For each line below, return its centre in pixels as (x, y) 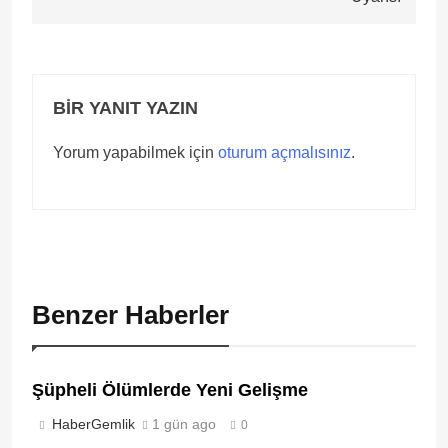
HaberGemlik (93, 423)
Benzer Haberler (130, 314)
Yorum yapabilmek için (135, 152)
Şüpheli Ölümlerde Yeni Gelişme (170, 389)
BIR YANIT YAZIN (125, 107)
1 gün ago (184, 423)
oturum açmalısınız (284, 152)
